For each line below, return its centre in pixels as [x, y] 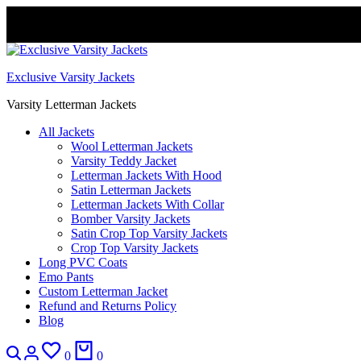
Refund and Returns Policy [108, 306]
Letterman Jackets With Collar [147, 204]
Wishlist [93, 347]
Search [41, 347]
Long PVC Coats [83, 262]
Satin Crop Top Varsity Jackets [149, 233]
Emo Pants [66, 277]
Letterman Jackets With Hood [146, 175]
